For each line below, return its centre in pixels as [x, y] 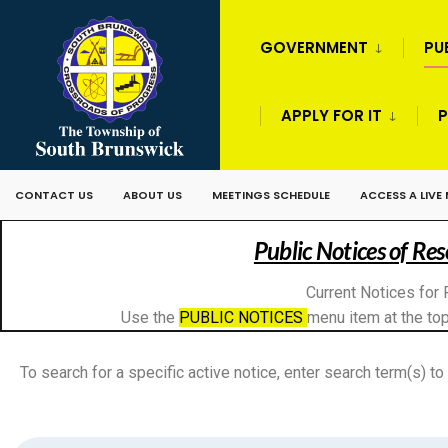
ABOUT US [152, 195]
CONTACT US [54, 195]
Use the [150, 317]
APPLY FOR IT [331, 115]
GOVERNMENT [314, 47]
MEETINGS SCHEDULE [271, 195]
